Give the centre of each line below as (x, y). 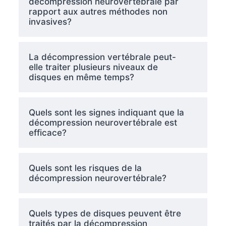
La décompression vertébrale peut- (102, 57)
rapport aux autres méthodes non (98, 12)
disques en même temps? (81, 77)
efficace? (47, 133)
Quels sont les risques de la (85, 168)
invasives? (50, 22)
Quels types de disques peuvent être (105, 213)
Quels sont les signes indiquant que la (106, 112)
